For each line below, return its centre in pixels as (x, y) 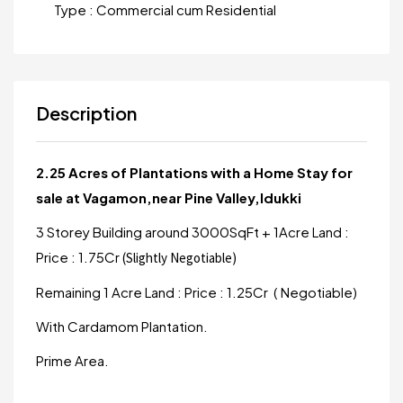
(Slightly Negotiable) (179, 258)
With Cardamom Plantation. (122, 326)
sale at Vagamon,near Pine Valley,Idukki (169, 197)
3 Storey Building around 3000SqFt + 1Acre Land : (193, 232)
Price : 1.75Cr (79, 257)
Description (86, 113)
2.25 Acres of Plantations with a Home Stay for (194, 172)
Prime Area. (72, 360)
